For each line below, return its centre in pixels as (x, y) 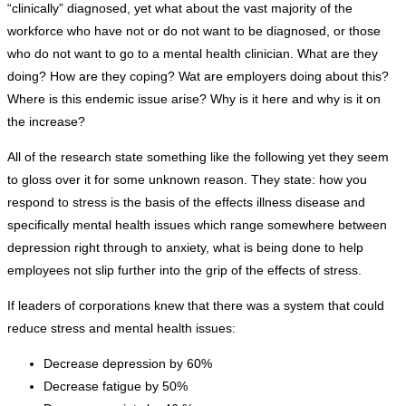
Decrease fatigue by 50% (116, 387)
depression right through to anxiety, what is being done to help (185, 248)
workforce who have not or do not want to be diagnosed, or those (194, 31)
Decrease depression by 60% (128, 364)
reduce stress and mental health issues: (121, 329)
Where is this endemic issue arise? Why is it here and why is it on (194, 99)
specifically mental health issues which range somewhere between (197, 225)
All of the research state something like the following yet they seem (198, 157)
